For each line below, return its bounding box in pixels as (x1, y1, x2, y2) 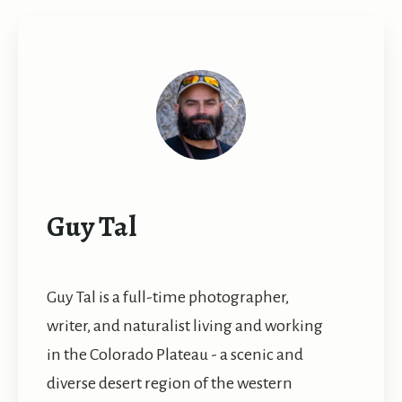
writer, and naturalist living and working (47, 317, 323, 336)
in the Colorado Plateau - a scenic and (47, 345, 303, 364)
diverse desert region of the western (47, 374, 293, 393)
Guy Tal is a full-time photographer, (47, 288, 289, 307)
